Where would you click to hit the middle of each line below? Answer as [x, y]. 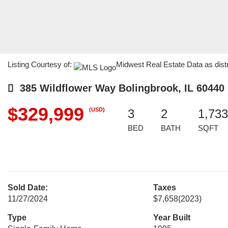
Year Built [172, 218]
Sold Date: [28, 188]
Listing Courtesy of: [41, 64]
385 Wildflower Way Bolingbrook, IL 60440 [119, 88]
